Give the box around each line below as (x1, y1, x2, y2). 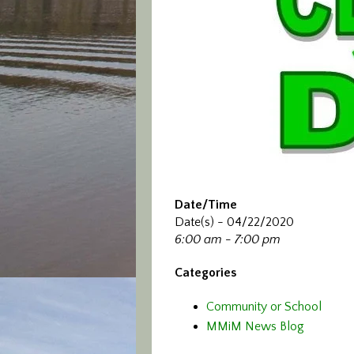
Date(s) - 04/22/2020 (175, 215, 294, 229)
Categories (175, 265, 236, 280)
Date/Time (175, 198, 237, 212)
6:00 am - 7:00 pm (175, 232, 281, 247)
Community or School (206, 299, 322, 314)
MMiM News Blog (206, 319, 304, 333)
